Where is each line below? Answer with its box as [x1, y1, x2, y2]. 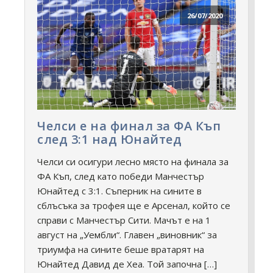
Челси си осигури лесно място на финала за [37, 155, 229, 168]
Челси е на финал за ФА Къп [37, 118, 221, 135]
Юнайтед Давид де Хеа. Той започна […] [37, 258, 217, 271]
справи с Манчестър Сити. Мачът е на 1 [37, 214, 211, 227]
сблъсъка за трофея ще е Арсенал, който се [37, 199, 230, 212]
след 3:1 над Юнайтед [37, 131, 182, 148]
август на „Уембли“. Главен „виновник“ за [37, 229, 217, 241]
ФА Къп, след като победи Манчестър [37, 170, 204, 183]
